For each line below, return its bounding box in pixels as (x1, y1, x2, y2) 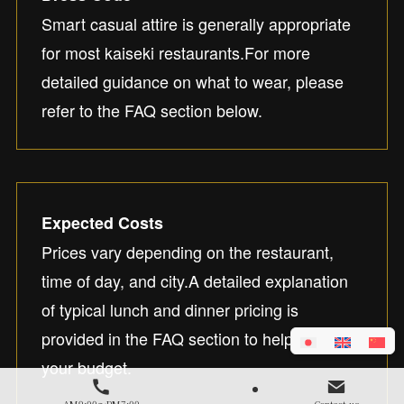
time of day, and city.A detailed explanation (41, 268, 348, 292)
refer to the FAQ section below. (41, 97, 262, 122)
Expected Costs (41, 210, 163, 234)
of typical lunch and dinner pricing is (41, 297, 298, 321)
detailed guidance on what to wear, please (41, 69, 344, 93)
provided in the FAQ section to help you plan (41, 326, 359, 350)
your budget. (41, 354, 132, 379)
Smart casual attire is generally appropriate (41, 11, 351, 35)
